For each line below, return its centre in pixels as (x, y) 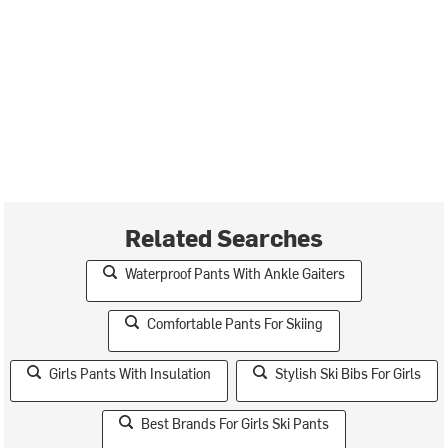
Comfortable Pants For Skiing (235, 323)
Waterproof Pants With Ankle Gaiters (235, 273)
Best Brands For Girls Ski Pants (235, 423)
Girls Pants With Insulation (130, 373)
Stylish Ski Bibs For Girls (348, 373)
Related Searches (224, 236)
